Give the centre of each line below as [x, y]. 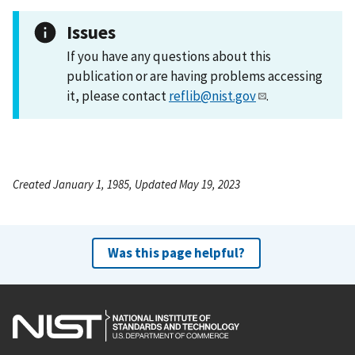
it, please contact [118, 95]
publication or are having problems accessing [195, 76]
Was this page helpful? [176, 252]
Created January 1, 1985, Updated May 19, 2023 [126, 184]
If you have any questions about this [169, 56]
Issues [91, 32]
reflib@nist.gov [212, 95]
